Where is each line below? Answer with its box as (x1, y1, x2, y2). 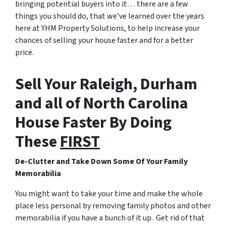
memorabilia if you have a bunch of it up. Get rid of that (15, 212, 205, 223)
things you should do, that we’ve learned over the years (15, 10, 204, 22)
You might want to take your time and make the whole (15, 188, 203, 199)
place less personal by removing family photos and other (15, 200, 211, 211)
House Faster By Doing (15, 110, 172, 134)
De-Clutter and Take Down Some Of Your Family (15, 155, 188, 167)
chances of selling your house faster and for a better (15, 34, 193, 46)
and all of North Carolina (15, 91, 188, 115)
